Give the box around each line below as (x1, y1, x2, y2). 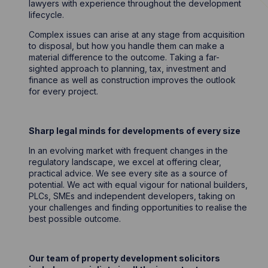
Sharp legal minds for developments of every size (29, 125, 241, 136)
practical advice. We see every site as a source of (29, 167, 228, 178)
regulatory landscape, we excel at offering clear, (29, 156, 222, 167)
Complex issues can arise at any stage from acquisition (29, 29, 245, 39)
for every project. (29, 86, 99, 96)
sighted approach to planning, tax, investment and (29, 63, 227, 74)
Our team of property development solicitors (29, 252, 221, 263)
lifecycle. (29, 9, 65, 20)
